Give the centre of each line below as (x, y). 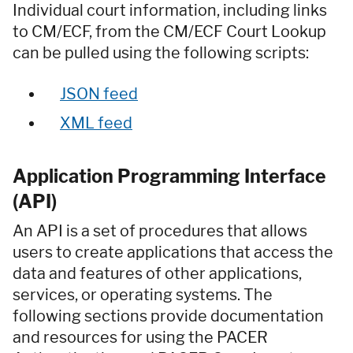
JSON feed (99, 94)
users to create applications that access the (173, 253)
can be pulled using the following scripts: (161, 53)
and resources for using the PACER (140, 338)
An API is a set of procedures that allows (160, 231)
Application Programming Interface (169, 177)
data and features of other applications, (157, 274)
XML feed (96, 123)
